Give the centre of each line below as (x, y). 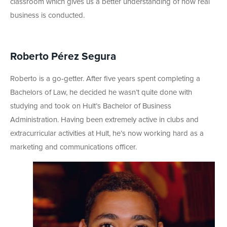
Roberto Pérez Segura (63, 56)
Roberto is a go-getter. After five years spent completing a (105, 79)
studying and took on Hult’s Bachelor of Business (91, 106)
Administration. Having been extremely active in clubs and (104, 120)
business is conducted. (47, 15)
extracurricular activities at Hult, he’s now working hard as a (107, 133)
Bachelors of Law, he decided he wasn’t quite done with (101, 92)
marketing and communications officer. (73, 147)
